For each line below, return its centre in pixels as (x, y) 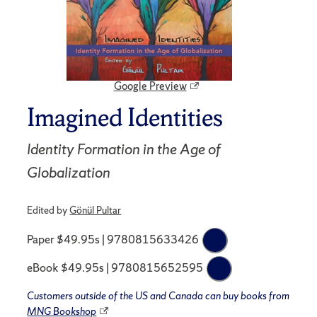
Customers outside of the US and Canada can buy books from (158, 295)
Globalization (69, 172)
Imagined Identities (125, 117)
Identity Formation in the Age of (124, 149)
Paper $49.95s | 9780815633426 (113, 240)
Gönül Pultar (96, 210)
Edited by (48, 210)
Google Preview (150, 86)
